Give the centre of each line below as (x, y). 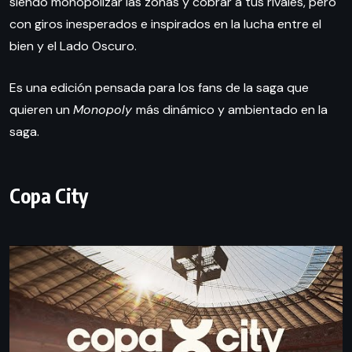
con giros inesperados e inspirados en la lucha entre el (165, 24)
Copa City (49, 196)
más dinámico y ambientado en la (232, 110)
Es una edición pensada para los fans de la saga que (159, 88)
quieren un (41, 110)
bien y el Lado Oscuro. (73, 46)
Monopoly (104, 110)
